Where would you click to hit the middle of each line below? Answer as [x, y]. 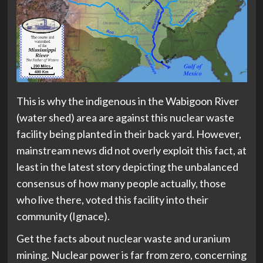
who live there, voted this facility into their [112, 200]
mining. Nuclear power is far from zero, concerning [131, 255]
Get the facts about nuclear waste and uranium [123, 239]
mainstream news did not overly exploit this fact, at [131, 151]
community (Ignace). [63, 216]
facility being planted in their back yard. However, [129, 134]
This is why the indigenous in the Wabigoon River [127, 101]
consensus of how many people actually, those [121, 183]
